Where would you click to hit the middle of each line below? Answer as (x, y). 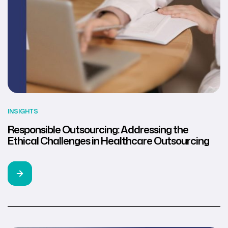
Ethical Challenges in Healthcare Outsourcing (108, 140)
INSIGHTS (23, 111)
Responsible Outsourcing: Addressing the (98, 129)
